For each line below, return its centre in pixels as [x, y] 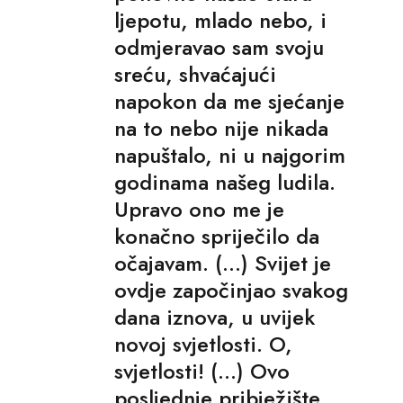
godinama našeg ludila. [225, 182]
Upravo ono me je [199, 209]
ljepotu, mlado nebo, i [220, 20]
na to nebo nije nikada [221, 128]
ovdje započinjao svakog [231, 290]
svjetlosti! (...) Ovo [202, 371]
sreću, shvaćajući [195, 74]
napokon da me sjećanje [229, 101]
